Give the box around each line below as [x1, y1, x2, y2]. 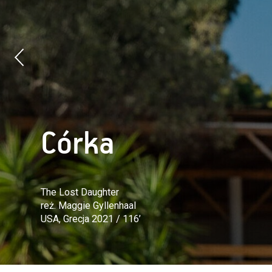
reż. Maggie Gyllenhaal [41, 200, 137, 212]
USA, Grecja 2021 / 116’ [41, 213, 141, 225]
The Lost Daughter [41, 186, 120, 199]
